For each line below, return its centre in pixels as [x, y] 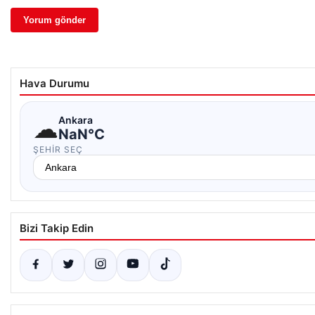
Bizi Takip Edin [57, 228]
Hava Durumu [54, 83]
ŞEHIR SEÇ [58, 149]
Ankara [76, 120]
